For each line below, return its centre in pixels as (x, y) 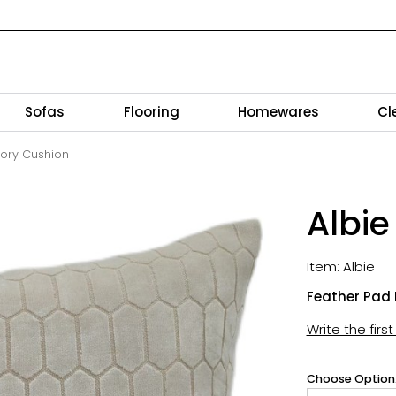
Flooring (151, 112)
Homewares (278, 112)
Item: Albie (340, 267)
